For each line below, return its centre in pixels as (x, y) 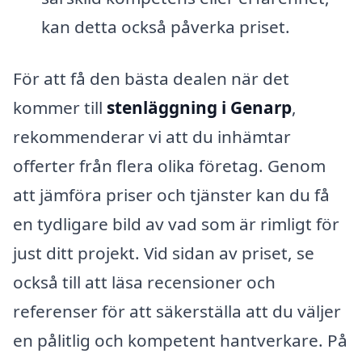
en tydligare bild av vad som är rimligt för (176, 223)
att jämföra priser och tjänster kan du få (171, 194)
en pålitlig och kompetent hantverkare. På (180, 340)
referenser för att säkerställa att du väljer (177, 311)
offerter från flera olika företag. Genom (169, 165)
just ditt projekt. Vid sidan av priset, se (164, 253)
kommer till (60, 107)
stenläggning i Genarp (199, 107)
